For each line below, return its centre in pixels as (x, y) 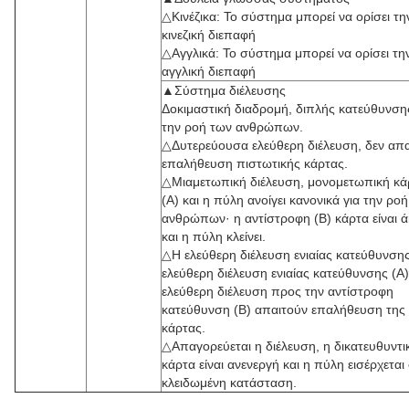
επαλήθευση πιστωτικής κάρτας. (255, 163)
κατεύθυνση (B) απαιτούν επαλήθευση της (283, 309)
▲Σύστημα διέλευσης (224, 90)
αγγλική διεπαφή (209, 71)
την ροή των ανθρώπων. (232, 127)
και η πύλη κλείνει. (214, 236)
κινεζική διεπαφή (209, 35)
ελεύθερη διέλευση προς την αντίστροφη (278, 291)
